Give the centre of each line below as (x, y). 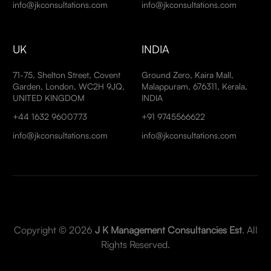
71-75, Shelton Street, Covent (67, 75)
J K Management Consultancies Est (167, 230)
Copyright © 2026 (53, 230)
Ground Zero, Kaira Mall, (188, 75)
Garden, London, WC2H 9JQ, (69, 87)
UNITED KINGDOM (49, 98)
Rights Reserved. (135, 245)
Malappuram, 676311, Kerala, (194, 87)
